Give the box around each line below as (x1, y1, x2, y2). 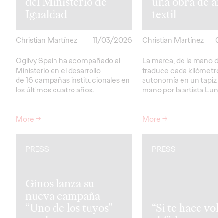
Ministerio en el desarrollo (16, 65, 101, 75)
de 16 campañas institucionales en (16, 74, 130, 85)
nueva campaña (25, 188, 100, 203)
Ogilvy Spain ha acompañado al (16, 55, 120, 66)
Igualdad (25, 6, 67, 21)
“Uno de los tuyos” (25, 200, 113, 215)
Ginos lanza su (25, 176, 94, 191)
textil (152, 6, 176, 21)
